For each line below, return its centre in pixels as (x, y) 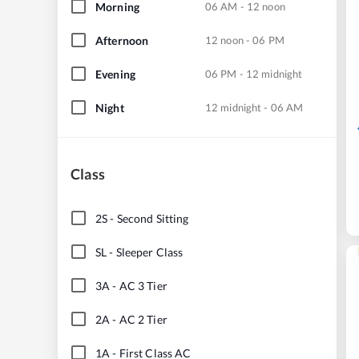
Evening (115, 74)
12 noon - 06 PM (245, 40)
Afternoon (122, 40)
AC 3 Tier (143, 285)
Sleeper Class (149, 252)
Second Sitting (153, 218)
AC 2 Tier (143, 319)
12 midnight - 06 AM (254, 107)
